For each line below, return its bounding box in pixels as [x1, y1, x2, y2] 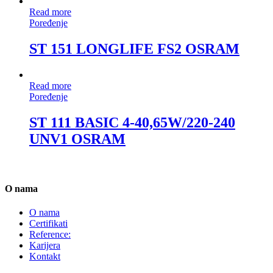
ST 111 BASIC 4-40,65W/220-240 [29, 114, 235, 130]
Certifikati [29, 218, 68, 229]
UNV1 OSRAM [29, 130, 126, 147]
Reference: [29, 229, 71, 239]
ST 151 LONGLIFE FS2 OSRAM [29, 40, 239, 57]
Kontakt [29, 250, 60, 261]
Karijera [29, 239, 60, 250]
